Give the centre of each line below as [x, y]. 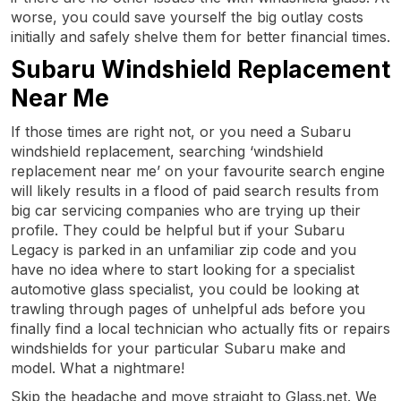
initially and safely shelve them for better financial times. [200, 37]
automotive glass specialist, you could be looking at [185, 289]
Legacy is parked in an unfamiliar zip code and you [183, 250]
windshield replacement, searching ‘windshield [167, 151]
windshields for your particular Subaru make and [178, 348]
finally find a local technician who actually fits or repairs [200, 328]
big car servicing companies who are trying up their [186, 210]
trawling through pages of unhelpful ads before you [188, 309]
